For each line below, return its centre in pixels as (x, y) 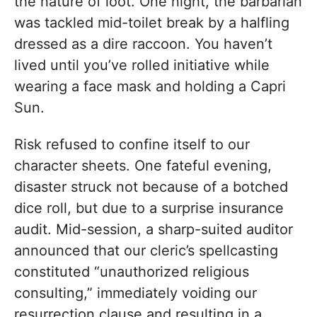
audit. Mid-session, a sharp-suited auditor (154, 230)
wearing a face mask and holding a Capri (150, 87)
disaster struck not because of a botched (151, 187)
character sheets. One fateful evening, (143, 166)
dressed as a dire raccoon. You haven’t (143, 44)
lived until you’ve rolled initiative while (142, 65)
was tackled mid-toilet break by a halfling (152, 23)
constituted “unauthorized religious (132, 272)
